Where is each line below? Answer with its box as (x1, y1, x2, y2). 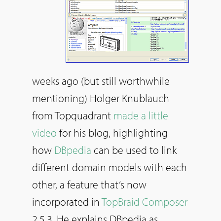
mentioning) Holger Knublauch (32, 91, 169, 105)
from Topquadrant (32, 108, 113, 122)
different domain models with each (32, 160, 187, 174)
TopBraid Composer (102, 194, 187, 209)
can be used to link (91, 143, 177, 157)
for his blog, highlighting (57, 125, 168, 140)
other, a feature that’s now (32, 177, 147, 191)
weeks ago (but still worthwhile (32, 74, 170, 88)
